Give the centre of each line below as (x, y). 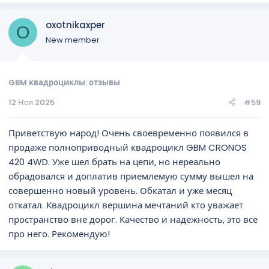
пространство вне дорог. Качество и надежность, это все (133, 219)
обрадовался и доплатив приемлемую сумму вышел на (131, 176)
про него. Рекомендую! (59, 234)
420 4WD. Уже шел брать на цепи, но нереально (114, 162)
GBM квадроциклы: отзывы (64, 82)
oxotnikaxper (75, 25)
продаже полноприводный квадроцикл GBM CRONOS (128, 147)
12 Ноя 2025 (32, 102)
